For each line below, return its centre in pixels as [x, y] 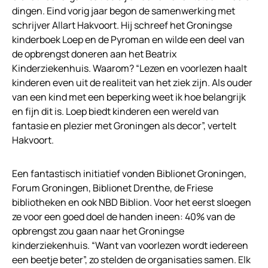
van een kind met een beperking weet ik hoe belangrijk [129, 97]
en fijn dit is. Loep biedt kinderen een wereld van [115, 111]
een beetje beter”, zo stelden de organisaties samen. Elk [131, 259]
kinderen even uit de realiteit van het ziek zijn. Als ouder [132, 82]
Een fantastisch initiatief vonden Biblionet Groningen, [129, 173]
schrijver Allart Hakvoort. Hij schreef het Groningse [122, 25]
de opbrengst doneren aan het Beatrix [94, 54]
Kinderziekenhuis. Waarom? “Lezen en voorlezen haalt [130, 68]
